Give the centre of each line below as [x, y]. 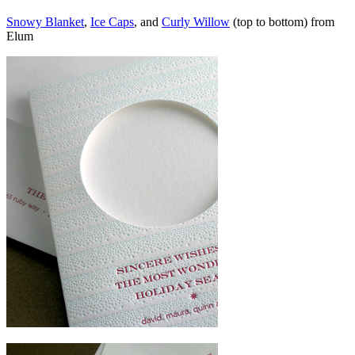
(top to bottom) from [282, 21]
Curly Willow [196, 21]
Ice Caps [112, 21]
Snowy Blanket [45, 21]
